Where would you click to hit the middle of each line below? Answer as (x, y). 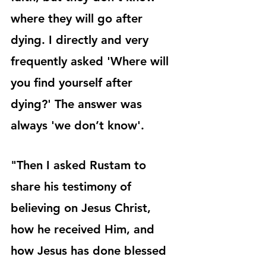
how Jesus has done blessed (90, 251)
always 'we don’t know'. (77, 126)
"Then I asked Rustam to (80, 165)
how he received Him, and (84, 229)
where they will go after (78, 19)
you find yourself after (73, 83)
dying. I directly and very (81, 40)
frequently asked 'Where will (91, 61)
